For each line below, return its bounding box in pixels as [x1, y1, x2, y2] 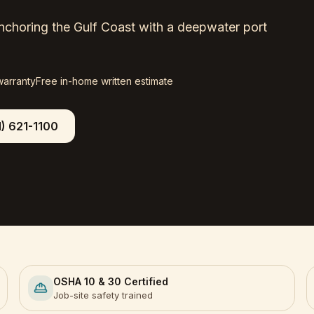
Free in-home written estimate [36, 75, 173, 87]
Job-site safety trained [53, 289, 153, 301]
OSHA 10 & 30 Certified [53, 275, 168, 287]
